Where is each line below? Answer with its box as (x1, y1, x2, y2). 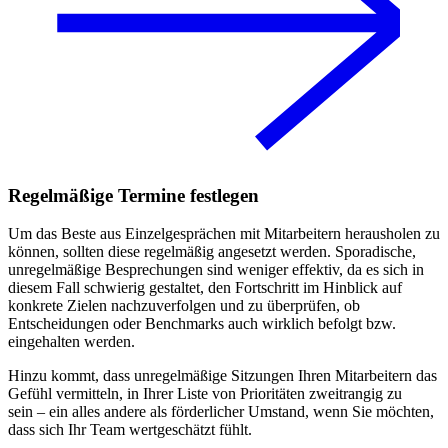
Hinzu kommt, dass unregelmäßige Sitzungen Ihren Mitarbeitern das (8, 367, 437, 385)
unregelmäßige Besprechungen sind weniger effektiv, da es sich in (8, 261, 424, 279)
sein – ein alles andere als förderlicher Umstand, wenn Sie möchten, (8, 403, 434, 421)
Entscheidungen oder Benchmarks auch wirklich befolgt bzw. (8, 315, 396, 333)
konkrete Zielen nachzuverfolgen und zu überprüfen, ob (8, 297, 360, 315)
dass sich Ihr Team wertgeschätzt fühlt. (8, 421, 252, 439)
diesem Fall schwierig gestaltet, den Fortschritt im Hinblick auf (8, 279, 402, 297)
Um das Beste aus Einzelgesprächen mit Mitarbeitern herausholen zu (8, 225, 440, 243)
